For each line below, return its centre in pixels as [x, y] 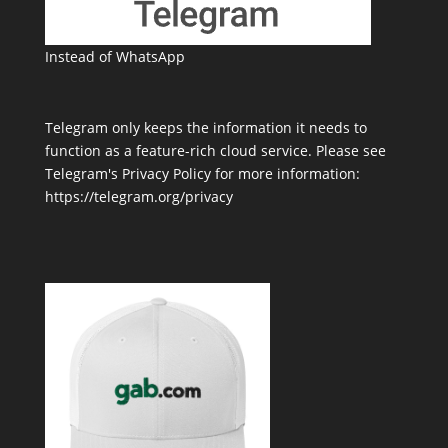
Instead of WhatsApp [114, 56]
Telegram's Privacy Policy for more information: [202, 173]
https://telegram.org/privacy [138, 196]
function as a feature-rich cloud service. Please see [215, 150]
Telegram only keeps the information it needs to [205, 127]
